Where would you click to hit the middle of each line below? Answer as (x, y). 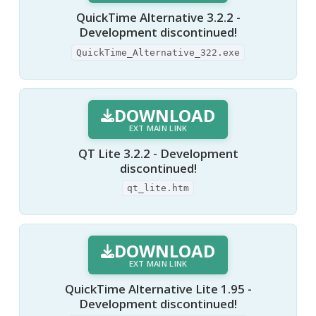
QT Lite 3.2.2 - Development (158, 153)
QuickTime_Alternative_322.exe (158, 52)
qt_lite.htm (158, 188)
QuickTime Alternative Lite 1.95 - (158, 289)
